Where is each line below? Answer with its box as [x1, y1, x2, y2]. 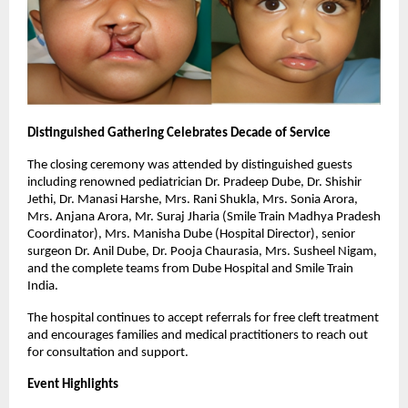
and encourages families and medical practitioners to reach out [27, 329, 368, 343]
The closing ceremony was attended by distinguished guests [27, 158, 352, 173]
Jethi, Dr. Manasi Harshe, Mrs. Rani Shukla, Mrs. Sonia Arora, [27, 193, 358, 208]
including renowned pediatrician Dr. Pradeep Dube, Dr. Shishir [27, 176, 362, 190]
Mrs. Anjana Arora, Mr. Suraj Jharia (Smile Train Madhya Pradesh [27, 210, 381, 225]
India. [27, 280, 58, 294]
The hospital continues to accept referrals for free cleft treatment [27, 311, 379, 326]
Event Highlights [27, 378, 118, 393]
